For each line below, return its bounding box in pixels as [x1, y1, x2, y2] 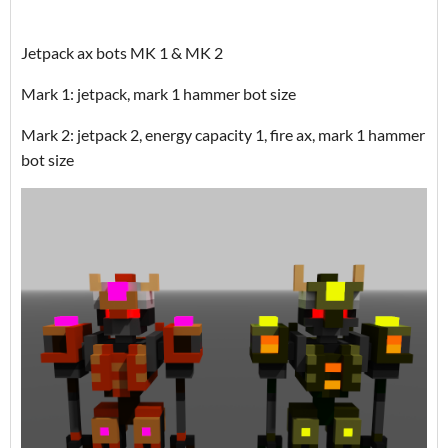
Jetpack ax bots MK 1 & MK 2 [21, 43, 223, 63]
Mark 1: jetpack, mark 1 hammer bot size [21, 84, 296, 104]
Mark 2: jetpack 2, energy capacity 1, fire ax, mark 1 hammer [21, 125, 425, 145]
